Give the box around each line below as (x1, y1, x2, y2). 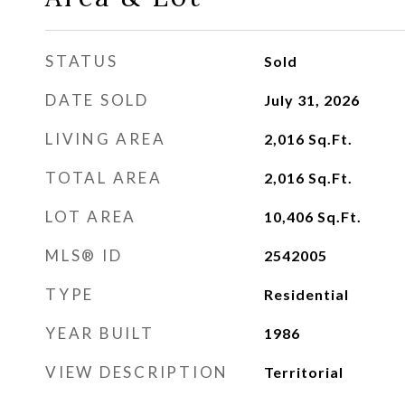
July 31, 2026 (263, 91, 360, 108)
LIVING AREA (45, 129, 166, 148)
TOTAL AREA (45, 168, 163, 187)
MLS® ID (45, 246, 123, 265)
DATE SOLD (45, 90, 149, 109)
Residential (263, 286, 349, 303)
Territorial (263, 363, 344, 381)
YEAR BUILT (45, 324, 155, 343)
